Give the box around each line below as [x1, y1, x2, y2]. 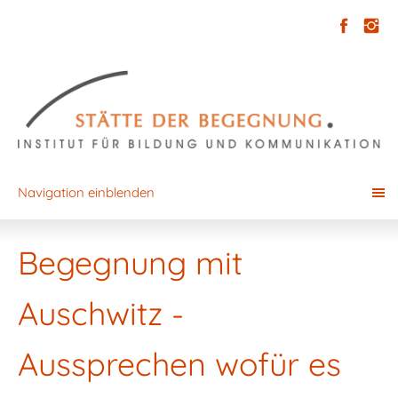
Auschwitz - [18, 292, 184, 333]
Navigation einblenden [18, 183, 155, 201]
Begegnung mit [18, 242, 243, 283]
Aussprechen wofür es [18, 343, 341, 384]
